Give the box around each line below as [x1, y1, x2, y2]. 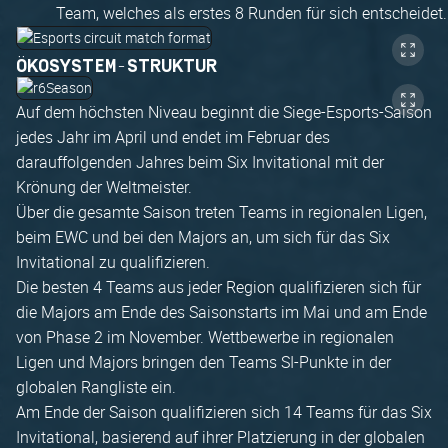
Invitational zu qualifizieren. [16, 251, 210, 273]
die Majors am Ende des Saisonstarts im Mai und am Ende [16, 301, 427, 323]
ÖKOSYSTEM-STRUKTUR [16, 56, 218, 77]
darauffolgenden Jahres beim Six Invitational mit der [16, 151, 384, 173]
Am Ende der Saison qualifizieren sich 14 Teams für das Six [16, 401, 432, 423]
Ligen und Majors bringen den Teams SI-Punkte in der [16, 351, 391, 373]
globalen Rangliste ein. [16, 376, 176, 398]
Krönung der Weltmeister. [16, 176, 192, 198]
